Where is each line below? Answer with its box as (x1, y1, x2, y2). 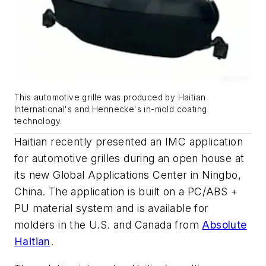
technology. (14, 116, 62, 126)
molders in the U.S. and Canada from (14, 218, 202, 232)
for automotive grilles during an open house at (14, 152, 245, 165)
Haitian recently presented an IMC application (14, 135, 243, 148)
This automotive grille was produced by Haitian (14, 93, 206, 103)
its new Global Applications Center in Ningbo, (14, 169, 241, 182)
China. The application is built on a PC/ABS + (14, 185, 237, 198)
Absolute (202, 218, 247, 232)
